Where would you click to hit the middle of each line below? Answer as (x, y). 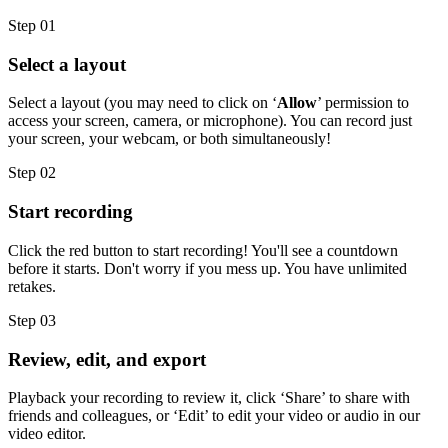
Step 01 (32, 25)
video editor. (47, 434)
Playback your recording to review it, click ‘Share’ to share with (209, 398)
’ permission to (363, 103)
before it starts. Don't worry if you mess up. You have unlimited (207, 268)
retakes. (32, 286)
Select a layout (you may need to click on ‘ (142, 103)
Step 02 (32, 173)
